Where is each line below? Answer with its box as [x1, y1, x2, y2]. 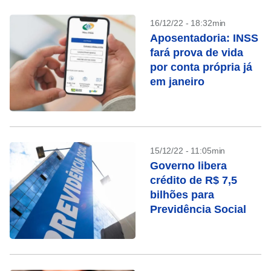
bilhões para [150, 189, 214, 201]
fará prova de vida [150, 47, 243, 59]
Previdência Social [150, 203, 246, 215]
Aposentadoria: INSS [150, 32, 258, 44]
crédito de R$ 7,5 [150, 174, 237, 186]
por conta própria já [150, 61, 252, 73]
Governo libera [150, 160, 227, 172]
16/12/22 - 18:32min [150, 18, 226, 28]
